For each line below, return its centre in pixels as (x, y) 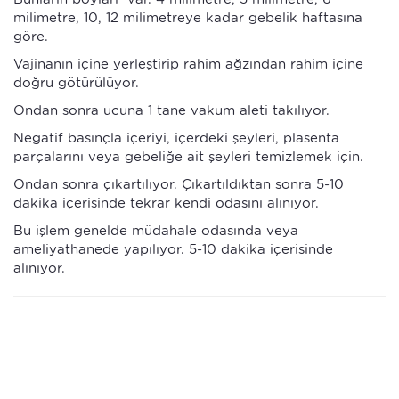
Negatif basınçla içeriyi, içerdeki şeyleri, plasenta (176, 138)
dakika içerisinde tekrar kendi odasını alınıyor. (166, 203)
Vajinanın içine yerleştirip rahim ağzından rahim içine (188, 64)
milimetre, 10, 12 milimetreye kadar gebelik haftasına (188, 17)
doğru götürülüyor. (76, 82)
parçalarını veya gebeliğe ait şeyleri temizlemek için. (188, 156)
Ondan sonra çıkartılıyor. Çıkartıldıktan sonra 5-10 (179, 184)
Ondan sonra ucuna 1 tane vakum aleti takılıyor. (171, 110)
